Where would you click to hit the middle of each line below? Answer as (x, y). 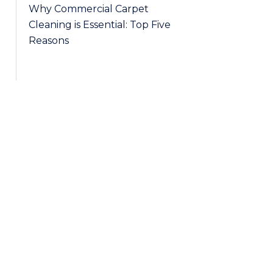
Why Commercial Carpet (89, 9)
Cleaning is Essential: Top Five (100, 25)
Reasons (49, 41)
